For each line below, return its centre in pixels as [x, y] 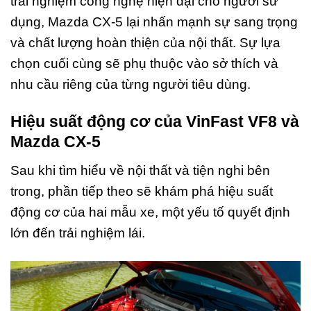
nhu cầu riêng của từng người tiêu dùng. [131, 84]
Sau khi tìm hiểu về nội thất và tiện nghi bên [140, 170]
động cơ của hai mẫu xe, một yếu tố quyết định [150, 212]
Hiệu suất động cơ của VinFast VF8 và [155, 122]
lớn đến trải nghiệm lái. [78, 233]
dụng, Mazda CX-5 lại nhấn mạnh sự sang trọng [154, 22]
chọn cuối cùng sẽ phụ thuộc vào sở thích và [144, 63]
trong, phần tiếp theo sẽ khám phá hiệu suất [142, 191]
